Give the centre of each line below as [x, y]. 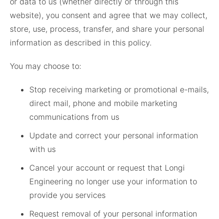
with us [43, 149]
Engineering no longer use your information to [113, 182]
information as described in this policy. [81, 43]
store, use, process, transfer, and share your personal [107, 29]
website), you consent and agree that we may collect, [109, 15]
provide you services [67, 195]
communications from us [74, 117]
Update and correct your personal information [114, 136]
